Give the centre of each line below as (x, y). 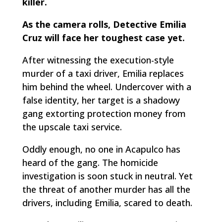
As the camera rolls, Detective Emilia (104, 25)
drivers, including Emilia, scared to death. (107, 203)
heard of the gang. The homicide (90, 163)
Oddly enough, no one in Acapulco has (101, 149)
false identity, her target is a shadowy (101, 100)
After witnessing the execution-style (98, 60)
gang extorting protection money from (104, 114)
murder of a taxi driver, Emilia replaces (103, 74)
